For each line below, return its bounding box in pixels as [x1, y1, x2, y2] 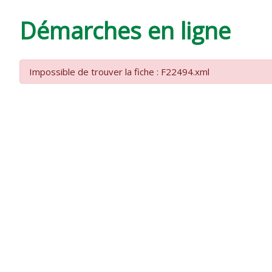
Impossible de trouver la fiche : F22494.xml [29, 66, 209, 78]
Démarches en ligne [19, 14, 231, 46]
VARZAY [193, 39, 223, 55]
